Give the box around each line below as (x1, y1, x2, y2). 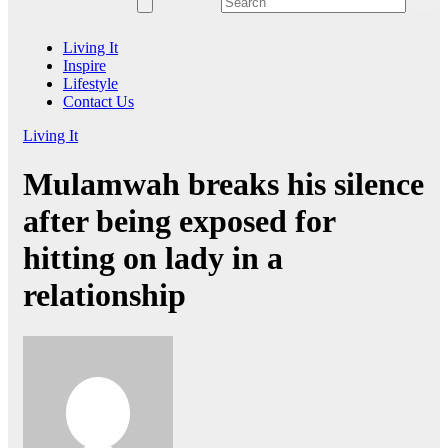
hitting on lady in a (23, 240, 283, 277)
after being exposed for (23, 203, 335, 240)
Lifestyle (63, 74, 118, 92)
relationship (23, 277, 186, 314)
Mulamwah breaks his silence (23, 166, 424, 203)
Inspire (63, 56, 106, 74)
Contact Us (63, 92, 134, 110)
